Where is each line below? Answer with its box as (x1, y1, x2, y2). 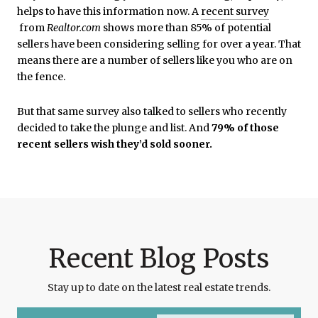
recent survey (201, 4, 269, 18)
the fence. (17, 70, 65, 83)
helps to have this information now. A (17, 4, 201, 18)
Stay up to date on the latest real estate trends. (48, 281, 270, 295)
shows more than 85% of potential (101, 21, 271, 34)
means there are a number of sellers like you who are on (17, 53, 292, 67)
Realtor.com (47, 21, 101, 34)
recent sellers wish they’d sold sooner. (17, 138, 212, 151)
